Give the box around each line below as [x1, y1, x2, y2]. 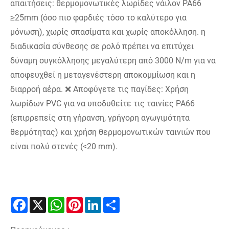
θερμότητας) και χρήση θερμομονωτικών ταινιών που [10, 127, 211, 138]
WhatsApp [64, 199, 102, 209]
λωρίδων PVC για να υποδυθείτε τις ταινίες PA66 [10, 99, 195, 109]
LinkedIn [101, 199, 132, 209]
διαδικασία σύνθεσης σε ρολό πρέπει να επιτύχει [10, 41, 194, 52]
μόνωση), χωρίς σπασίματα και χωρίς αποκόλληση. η [10, 27, 205, 37]
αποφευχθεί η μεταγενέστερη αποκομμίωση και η [10, 70, 195, 80]
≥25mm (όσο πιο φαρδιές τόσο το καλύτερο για [10, 13, 187, 23]
